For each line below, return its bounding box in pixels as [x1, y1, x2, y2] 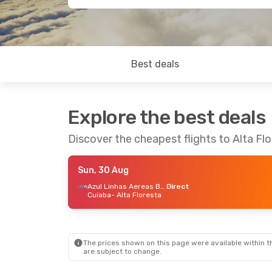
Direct [166, 182, 189, 191]
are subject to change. [83, 247, 161, 256]
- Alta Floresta [111, 191, 161, 199]
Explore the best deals [68, 106, 266, 129]
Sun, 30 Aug [78, 165, 129, 175]
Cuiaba [87, 191, 111, 199]
